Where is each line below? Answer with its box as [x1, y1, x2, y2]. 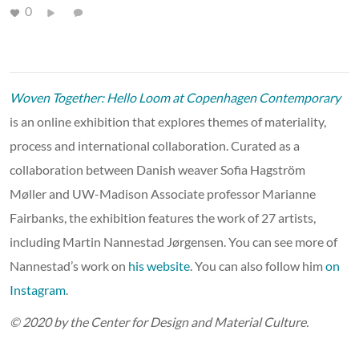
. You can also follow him [190, 257, 325, 273]
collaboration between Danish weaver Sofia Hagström [10, 161, 305, 177]
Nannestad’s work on [10, 257, 128, 273]
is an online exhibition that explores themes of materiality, [10, 113, 326, 129]
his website [128, 257, 190, 273]
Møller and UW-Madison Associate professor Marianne [10, 185, 316, 201]
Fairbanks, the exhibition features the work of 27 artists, [10, 209, 316, 225]
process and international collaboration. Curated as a [10, 137, 300, 153]
